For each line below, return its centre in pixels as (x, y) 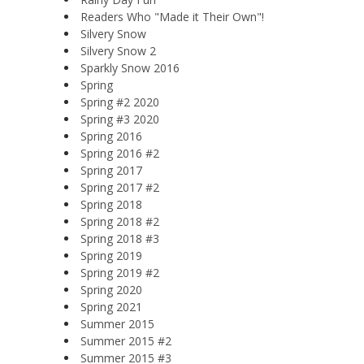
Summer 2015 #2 (126, 340)
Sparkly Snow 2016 (130, 67)
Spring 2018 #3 (120, 238)
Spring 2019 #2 (120, 272)
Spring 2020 (111, 289)
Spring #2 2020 (120, 102)
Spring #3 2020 (120, 119)
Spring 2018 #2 (120, 221)
